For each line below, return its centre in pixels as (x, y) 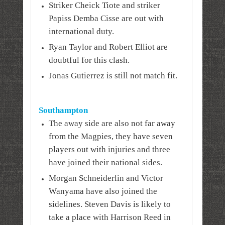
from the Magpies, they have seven (110, 136)
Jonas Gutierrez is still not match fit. (113, 75)
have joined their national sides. (105, 162)
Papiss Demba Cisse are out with (106, 18)
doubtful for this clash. (89, 60)
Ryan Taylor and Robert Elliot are (108, 47)
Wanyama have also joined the (103, 191)
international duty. (81, 31)
